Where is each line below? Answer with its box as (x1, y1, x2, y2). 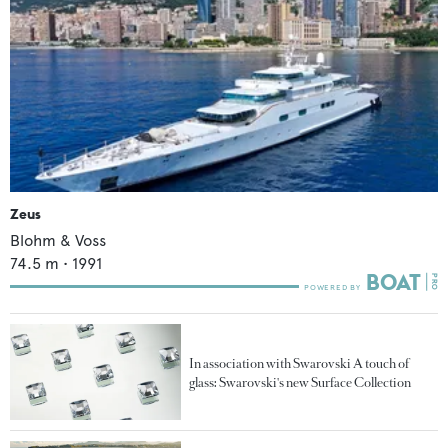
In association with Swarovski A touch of (189, 354, 410, 372)
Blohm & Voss (10, 230, 106, 250)
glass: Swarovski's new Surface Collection (189, 373, 412, 391)
